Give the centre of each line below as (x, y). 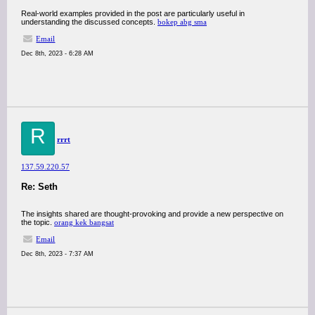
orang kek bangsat (84, 222)
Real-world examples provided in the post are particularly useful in (133, 13)
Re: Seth (39, 187)
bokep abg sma (182, 22)
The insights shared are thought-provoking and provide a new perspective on (152, 214)
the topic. (38, 222)
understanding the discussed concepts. (89, 22)
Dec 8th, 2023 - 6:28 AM (57, 53)
